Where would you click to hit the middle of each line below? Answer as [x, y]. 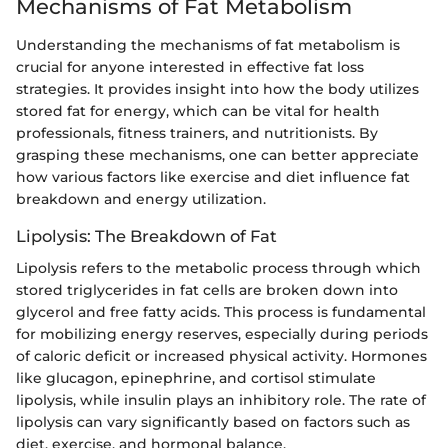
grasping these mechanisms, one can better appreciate [217, 154]
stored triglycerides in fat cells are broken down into [207, 289]
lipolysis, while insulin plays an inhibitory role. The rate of [221, 399]
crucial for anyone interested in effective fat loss [190, 66]
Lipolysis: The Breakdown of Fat [146, 235]
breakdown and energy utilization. [141, 198]
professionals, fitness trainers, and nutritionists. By [197, 132]
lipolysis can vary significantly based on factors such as [213, 421]
